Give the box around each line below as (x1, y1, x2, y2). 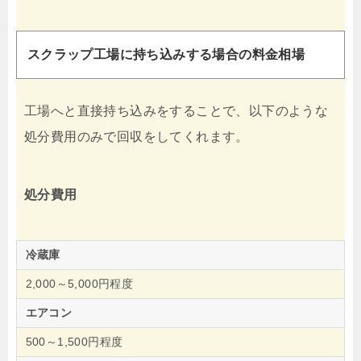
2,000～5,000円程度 (25, 276, 134, 290)
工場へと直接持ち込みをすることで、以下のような (24, 103, 329, 118)
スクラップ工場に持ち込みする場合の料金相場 (27, 48, 305, 62)
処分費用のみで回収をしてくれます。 (24, 129, 249, 143)
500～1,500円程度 (25, 334, 123, 348)
